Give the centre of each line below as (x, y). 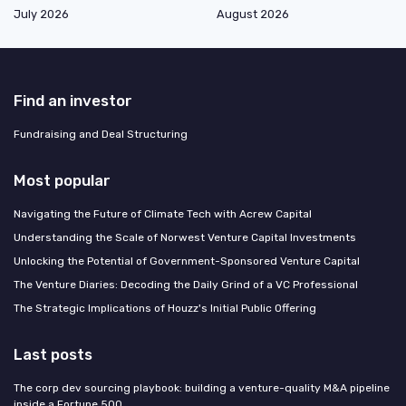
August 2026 (253, 14)
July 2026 (41, 14)
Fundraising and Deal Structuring (101, 135)
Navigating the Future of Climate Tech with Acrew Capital (163, 214)
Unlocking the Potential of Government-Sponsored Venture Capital (187, 261)
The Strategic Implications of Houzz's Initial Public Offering (165, 309)
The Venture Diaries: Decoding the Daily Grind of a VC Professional (186, 285)
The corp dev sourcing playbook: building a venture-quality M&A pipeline (202, 388)
